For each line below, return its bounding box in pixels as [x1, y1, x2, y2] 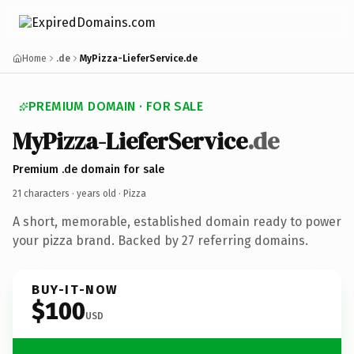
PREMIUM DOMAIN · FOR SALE [28, 99, 203, 114]
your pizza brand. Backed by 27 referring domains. [13, 232, 308, 248]
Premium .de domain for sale [13, 162, 164, 176]
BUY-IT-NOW [32, 281, 119, 297]
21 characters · [13, 187, 77, 199]
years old [77, 187, 116, 199]
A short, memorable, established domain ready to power [13, 213, 341, 229]
